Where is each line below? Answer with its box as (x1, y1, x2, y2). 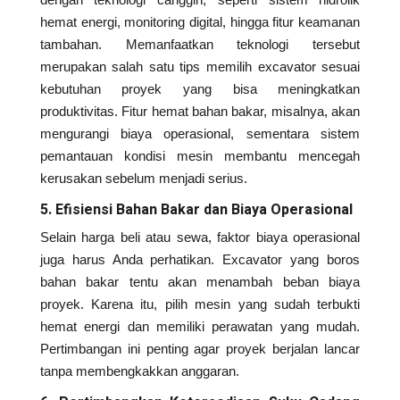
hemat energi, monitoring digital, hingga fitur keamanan (39, 14, 361, 30)
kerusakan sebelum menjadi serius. (39, 171, 247, 187)
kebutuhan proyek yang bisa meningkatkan (39, 81, 361, 97)
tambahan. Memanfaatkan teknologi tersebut (39, 37, 361, 53)
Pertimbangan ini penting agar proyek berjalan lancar (39, 341, 361, 357)
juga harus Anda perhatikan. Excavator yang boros (39, 252, 361, 268)
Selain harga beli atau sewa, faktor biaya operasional (39, 229, 361, 246)
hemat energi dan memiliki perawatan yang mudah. (39, 319, 361, 335)
